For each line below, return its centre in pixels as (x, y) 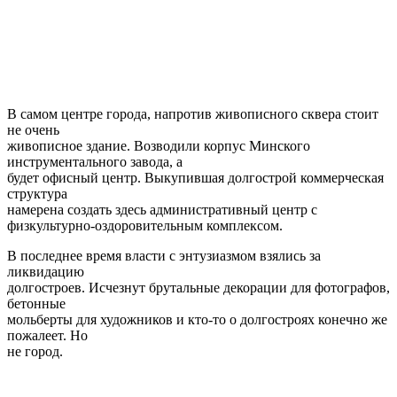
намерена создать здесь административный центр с (162, 210)
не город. (35, 352)
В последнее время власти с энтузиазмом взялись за (164, 256)
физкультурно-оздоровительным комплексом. (145, 226)
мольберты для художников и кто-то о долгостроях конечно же (197, 320)
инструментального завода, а (95, 162)
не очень (33, 130)
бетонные (36, 304)
